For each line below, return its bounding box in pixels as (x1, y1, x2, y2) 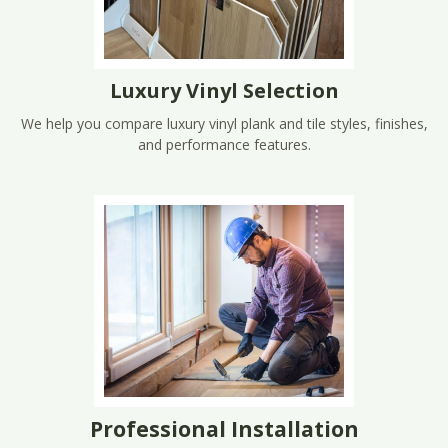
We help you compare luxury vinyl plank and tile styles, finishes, (20, 113, 428, 133)
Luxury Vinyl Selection (109, 76, 339, 104)
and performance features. (137, 134, 311, 154)
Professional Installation (89, 414, 359, 443)
